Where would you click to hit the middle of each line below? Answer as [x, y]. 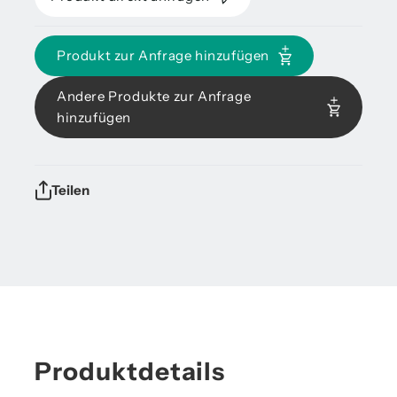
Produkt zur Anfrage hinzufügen [163, 55]
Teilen [70, 190]
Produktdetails [130, 371]
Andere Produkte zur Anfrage [154, 96]
